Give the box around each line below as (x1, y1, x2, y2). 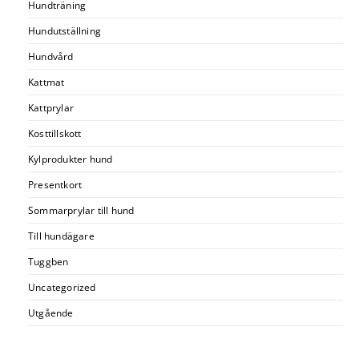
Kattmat (28, 75, 65, 89)
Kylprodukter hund (28, 151, 113, 166)
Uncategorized (28, 280, 96, 294)
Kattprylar (28, 100, 74, 115)
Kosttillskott (28, 126, 82, 140)
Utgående (28, 305, 74, 320)
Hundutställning (28, 23, 101, 38)
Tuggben (28, 254, 69, 268)
